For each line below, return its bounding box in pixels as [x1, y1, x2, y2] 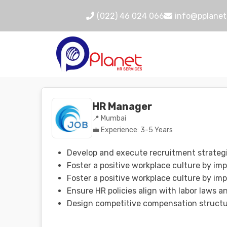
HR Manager [92, 100, 152, 112]
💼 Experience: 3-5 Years [92, 126, 173, 134]
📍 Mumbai [92, 114, 126, 123]
